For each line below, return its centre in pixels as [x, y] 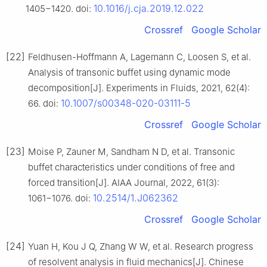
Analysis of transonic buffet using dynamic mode [129, 73]
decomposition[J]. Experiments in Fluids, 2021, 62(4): [139, 88]
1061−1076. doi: [60, 198]
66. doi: [44, 104]
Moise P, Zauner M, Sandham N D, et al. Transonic [131, 152]
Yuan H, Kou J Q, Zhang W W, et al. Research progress [141, 247]
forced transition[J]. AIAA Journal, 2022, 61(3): [124, 183]
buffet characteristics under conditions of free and [131, 167]
